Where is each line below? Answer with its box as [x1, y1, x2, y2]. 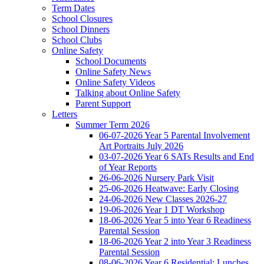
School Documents [75, 55, 146, 66]
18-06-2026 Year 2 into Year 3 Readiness [99, 236, 251, 246]
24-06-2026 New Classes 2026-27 [99, 193, 227, 204]
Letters [52, 108, 77, 119]
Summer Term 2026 [75, 119, 150, 130]
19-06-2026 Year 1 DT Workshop [99, 204, 225, 214]
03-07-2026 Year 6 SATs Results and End [99, 151, 254, 161]
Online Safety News [75, 66, 151, 77]
